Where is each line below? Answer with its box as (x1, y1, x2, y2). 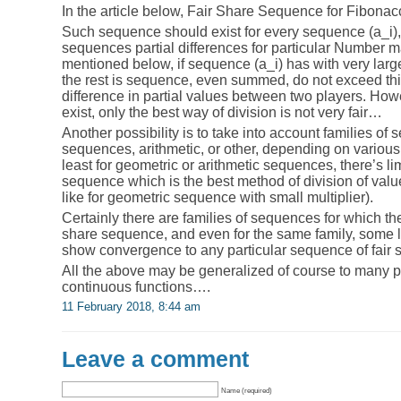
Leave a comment (62, 346, 249, 371)
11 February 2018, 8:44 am (62, 299, 200, 313)
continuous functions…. (62, 278, 210, 294)
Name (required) (221, 385, 272, 395)
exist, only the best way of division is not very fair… (62, 104, 382, 120)
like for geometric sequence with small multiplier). (62, 189, 373, 205)
